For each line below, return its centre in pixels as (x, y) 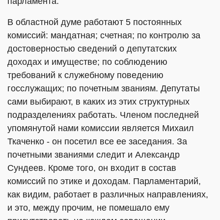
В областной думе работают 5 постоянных (95, 22)
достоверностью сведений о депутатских (92, 49)
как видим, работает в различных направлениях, (108, 194)
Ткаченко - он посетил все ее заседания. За (97, 141)
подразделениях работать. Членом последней (103, 115)
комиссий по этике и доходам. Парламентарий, (104, 181)
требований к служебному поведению (85, 75)
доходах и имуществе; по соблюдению (87, 62)
